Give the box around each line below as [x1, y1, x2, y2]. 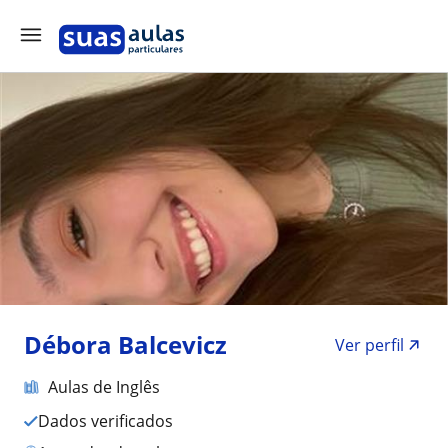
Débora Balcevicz [24, 328, 227, 361]
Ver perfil [335, 334, 404, 356]
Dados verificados [50, 410, 173, 432]
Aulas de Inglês [48, 376, 160, 398]
